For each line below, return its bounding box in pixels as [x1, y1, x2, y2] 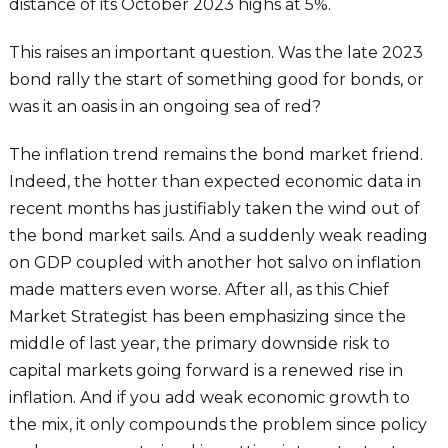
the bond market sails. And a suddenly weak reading [8, 226, 428, 246]
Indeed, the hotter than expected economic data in [8, 172, 421, 192]
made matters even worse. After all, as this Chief [8, 280, 389, 300]
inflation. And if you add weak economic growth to [8, 388, 410, 408]
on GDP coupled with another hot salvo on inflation [8, 253, 421, 273]
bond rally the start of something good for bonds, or [8, 70, 424, 90]
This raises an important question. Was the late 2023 [8, 43, 423, 63]
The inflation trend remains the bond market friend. [8, 145, 423, 165]
